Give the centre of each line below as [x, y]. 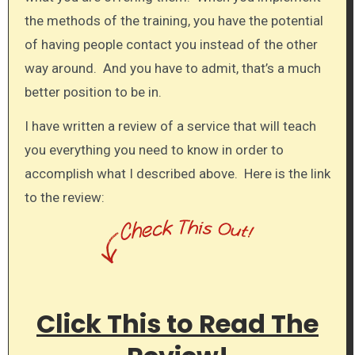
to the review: [64, 197]
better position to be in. [93, 92]
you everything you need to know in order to [154, 150]
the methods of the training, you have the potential [174, 21]
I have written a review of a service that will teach [170, 126]
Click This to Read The [177, 324]
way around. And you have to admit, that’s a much [172, 69]
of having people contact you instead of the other [171, 45]
